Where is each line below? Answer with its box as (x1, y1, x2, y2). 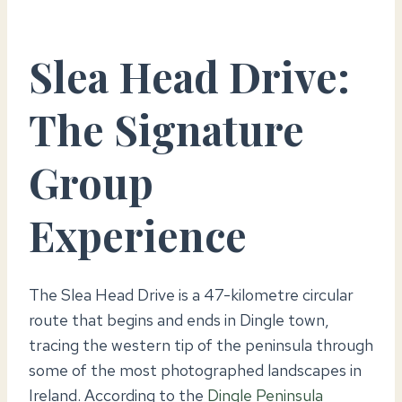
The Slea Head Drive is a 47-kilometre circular (29, 284, 354, 305)
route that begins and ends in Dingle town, (29, 309, 329, 330)
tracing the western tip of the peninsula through (29, 334, 373, 355)
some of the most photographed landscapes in (29, 359, 362, 380)
